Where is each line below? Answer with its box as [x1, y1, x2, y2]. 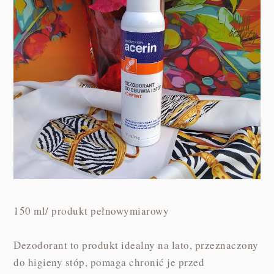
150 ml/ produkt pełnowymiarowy [13, 203, 169, 218]
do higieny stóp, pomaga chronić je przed [13, 254, 205, 269]
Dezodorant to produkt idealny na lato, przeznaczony [13, 237, 259, 252]
